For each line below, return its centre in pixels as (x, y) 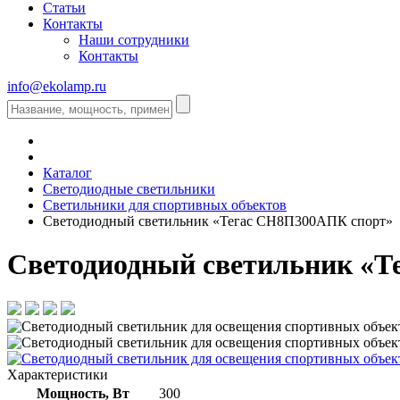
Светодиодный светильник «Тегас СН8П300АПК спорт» (218, 221)
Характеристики (58, 374)
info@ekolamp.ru (57, 86)
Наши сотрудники (134, 39)
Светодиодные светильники (129, 188)
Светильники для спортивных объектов (165, 204)
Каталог (67, 172)
